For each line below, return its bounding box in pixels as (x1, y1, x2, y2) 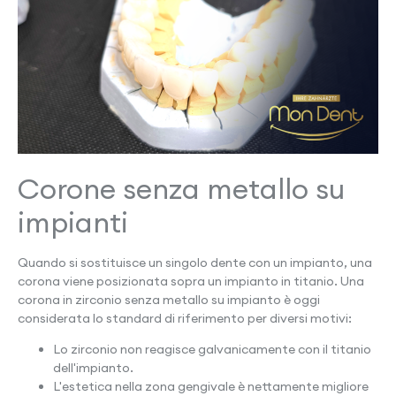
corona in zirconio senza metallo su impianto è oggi (18, 291, 320, 308)
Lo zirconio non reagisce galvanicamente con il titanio (53, 341, 371, 358)
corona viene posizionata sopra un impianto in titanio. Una (18, 272, 364, 289)
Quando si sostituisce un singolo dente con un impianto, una (18, 254, 372, 270)
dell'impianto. (53, 360, 133, 377)
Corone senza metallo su (18, 170, 345, 207)
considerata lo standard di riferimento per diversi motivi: (18, 309, 352, 326)
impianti (18, 203, 128, 240)
